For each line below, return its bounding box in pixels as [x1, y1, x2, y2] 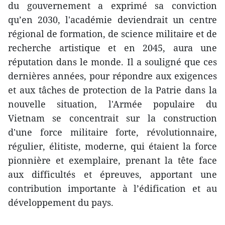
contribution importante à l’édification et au [8, 182, 217, 195]
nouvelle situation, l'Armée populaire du [8, 98, 217, 110]
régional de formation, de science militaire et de [8, 28, 217, 40]
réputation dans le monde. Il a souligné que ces [8, 56, 217, 68]
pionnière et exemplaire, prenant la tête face [8, 154, 217, 167]
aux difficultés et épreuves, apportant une [8, 168, 217, 181]
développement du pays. [8, 196, 114, 209]
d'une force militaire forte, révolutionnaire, [8, 126, 217, 139]
